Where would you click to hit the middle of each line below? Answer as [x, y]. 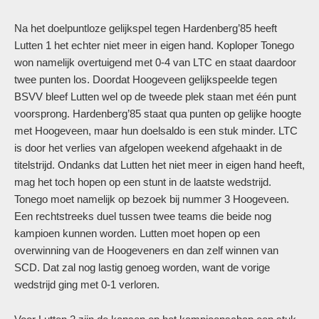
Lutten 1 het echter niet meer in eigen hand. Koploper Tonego [154, 45]
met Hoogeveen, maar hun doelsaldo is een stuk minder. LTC [156, 131]
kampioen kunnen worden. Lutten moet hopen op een [137, 233]
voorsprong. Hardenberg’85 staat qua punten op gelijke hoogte [158, 114]
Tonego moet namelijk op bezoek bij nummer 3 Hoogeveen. [152, 199]
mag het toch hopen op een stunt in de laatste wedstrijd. [143, 182]
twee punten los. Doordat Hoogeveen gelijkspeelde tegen [146, 79]
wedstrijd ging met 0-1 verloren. [87, 284]
